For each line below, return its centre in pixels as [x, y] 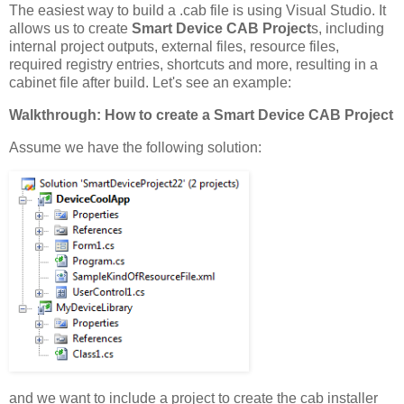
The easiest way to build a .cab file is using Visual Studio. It [197, 11]
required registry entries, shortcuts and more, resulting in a [193, 65]
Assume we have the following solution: [135, 147]
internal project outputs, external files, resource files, [174, 47]
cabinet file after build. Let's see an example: [150, 83]
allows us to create [70, 29]
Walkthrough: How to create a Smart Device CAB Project [201, 115]
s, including [348, 29]
